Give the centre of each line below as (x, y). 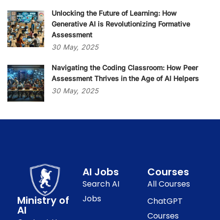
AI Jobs (100, 172)
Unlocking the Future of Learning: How (114, 13)
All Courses (169, 184)
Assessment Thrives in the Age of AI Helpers (125, 78)
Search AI (101, 184)
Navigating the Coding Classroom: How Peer (125, 68)
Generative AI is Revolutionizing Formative (121, 24)
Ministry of (43, 200)
